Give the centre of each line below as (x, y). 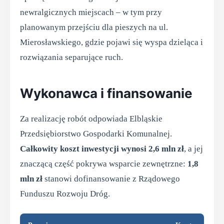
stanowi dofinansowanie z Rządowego (111, 179)
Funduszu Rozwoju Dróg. (65, 194)
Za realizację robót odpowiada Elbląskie (91, 119)
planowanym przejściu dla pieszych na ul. (94, 27)
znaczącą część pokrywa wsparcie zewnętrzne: (104, 164)
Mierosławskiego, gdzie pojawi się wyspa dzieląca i (111, 42)
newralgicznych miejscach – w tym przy (91, 12)
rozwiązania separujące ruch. (71, 57)
